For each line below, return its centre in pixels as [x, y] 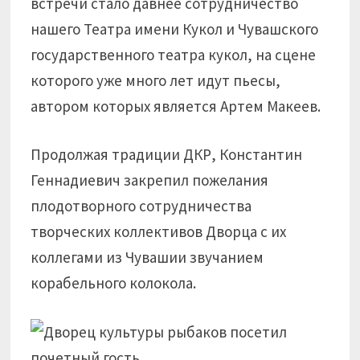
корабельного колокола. [114, 283]
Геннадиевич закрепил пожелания [150, 180]
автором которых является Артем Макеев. [176, 106]
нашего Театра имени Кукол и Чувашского [175, 29]
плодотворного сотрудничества [141, 206]
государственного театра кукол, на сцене [174, 54]
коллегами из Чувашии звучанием [147, 257]
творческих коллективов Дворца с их [159, 231]
